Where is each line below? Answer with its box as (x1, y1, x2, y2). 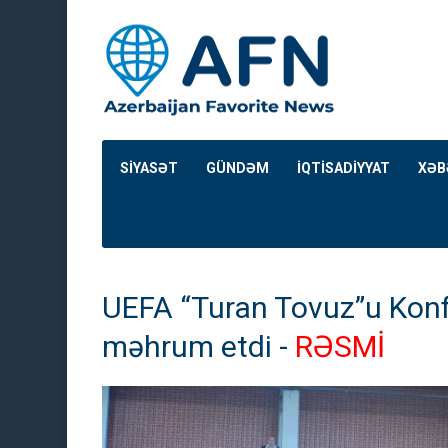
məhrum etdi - (102, 329, 288, 364)
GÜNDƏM (206, 160, 269, 176)
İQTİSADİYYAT (297, 160, 390, 176)
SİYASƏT (120, 160, 178, 176)
